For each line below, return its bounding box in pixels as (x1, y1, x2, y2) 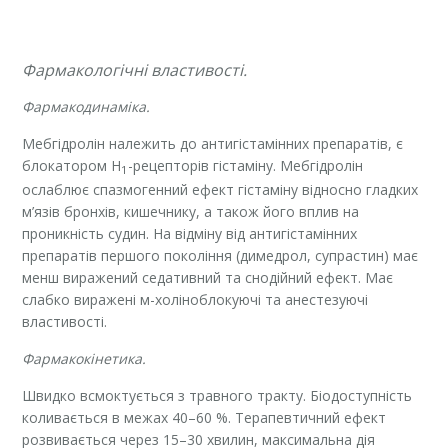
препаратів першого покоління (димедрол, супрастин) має (22, 246, 419, 266)
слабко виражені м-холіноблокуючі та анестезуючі (22, 290, 369, 310)
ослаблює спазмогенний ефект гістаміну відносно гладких (22, 180, 419, 200)
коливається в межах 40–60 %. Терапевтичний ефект (22, 408, 387, 428)
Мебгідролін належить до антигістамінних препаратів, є (22, 133, 404, 153)
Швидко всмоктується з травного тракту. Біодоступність (22, 386, 413, 406)
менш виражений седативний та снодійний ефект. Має (22, 268, 394, 288)
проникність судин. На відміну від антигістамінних (22, 224, 358, 244)
